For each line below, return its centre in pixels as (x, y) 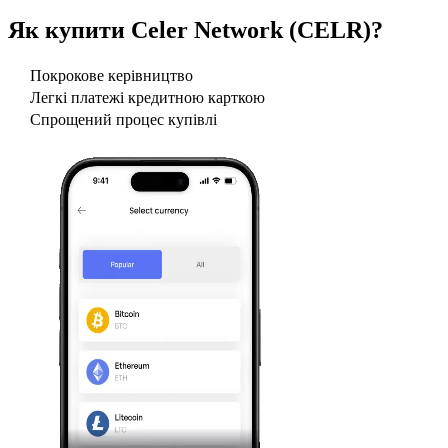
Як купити (69, 29)
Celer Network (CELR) (251, 29)
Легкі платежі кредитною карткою (147, 98)
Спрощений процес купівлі (123, 120)
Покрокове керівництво (111, 76)
